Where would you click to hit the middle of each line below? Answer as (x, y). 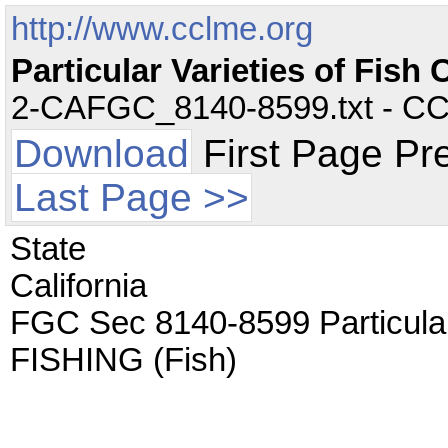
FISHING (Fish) (123, 360)
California (78, 286)
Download (101, 153)
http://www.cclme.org (162, 29)
